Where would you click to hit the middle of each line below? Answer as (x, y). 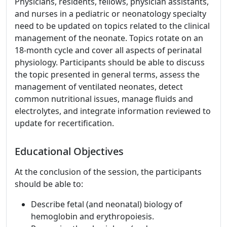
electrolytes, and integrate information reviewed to (113, 111)
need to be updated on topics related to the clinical (112, 26)
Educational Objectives (69, 151)
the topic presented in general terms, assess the (107, 74)
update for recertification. (64, 123)
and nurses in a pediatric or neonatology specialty (110, 14)
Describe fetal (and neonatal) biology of (107, 204)
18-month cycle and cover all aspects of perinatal (108, 50)
